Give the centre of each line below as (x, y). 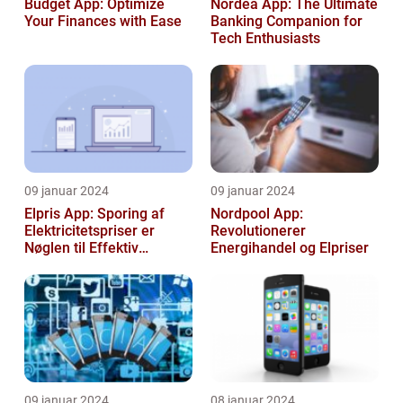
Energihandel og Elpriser (290, 248)
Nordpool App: (257, 214)
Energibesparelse (81, 265)
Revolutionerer (258, 231)
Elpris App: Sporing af (94, 214)
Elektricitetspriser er (90, 231)
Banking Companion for (287, 22)
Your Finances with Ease (103, 22)
